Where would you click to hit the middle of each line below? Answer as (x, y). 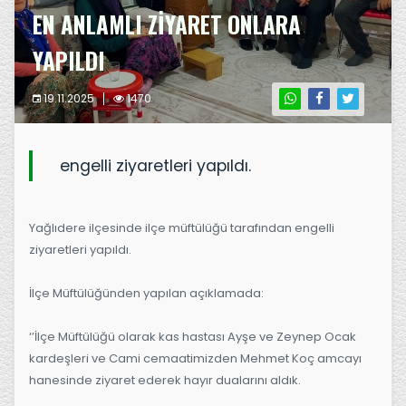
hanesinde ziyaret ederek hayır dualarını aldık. (165, 380)
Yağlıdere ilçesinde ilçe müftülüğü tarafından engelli (182, 227)
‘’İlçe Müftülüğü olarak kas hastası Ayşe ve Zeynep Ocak (193, 336)
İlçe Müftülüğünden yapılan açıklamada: (146, 293)
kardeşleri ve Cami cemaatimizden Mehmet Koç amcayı (195, 358)
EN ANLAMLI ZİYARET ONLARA (167, 24)
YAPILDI (69, 60)
